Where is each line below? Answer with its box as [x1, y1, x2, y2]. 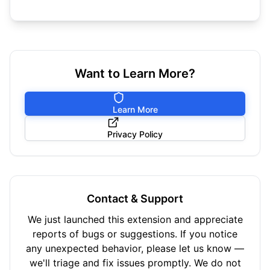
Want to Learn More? [75, 66, 195, 81]
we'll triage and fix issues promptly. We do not [29, 257, 241, 269]
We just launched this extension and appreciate [27, 213, 243, 225]
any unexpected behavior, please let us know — [26, 242, 244, 254]
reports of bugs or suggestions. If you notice [33, 228, 237, 240]
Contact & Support [87, 192, 183, 205]
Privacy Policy [107, 129, 163, 139]
